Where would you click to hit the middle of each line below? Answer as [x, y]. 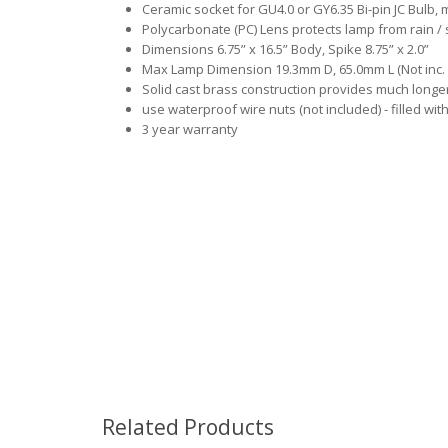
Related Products [188, 427]
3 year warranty [190, 129]
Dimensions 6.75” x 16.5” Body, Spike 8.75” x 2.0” [285, 49]
